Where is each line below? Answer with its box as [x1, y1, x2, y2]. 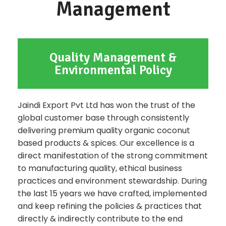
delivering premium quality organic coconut [18, 125, 190, 136]
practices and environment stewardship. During [18, 175, 207, 187]
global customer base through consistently [18, 112, 189, 124]
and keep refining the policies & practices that [18, 200, 202, 212]
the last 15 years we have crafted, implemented [18, 188, 207, 199]
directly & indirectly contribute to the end [18, 213, 183, 224]
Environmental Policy [54, 62, 172, 78]
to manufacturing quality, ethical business [18, 162, 182, 174]
